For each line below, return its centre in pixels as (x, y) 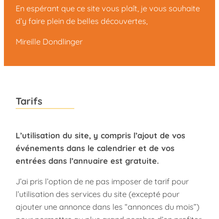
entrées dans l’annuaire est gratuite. (87, 161)
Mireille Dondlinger (49, 42)
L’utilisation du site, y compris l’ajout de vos (100, 135)
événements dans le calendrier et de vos (95, 148)
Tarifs (29, 101)
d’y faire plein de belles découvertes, (82, 21)
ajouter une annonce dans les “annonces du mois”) (108, 207)
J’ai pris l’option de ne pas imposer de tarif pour (102, 182)
